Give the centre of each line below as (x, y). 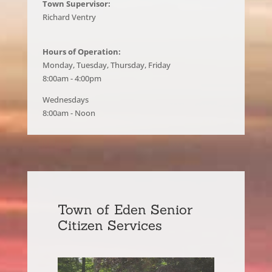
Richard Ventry (69, 17)
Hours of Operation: (81, 52)
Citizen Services (110, 225)
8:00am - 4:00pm (72, 78)
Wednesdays (65, 100)
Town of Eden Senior (125, 209)
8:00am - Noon (69, 113)
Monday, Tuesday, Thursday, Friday (106, 65)
